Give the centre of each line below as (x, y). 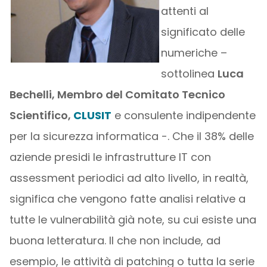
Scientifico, (41, 116)
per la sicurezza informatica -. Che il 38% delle (131, 136)
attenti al (184, 11)
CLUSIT (92, 116)
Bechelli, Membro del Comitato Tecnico (117, 95)
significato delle (203, 32)
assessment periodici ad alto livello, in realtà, (129, 178)
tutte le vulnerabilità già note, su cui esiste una (133, 220)
